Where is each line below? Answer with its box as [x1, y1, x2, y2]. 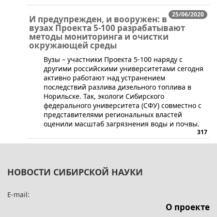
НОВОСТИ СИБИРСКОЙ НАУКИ [7, 166, 143, 178]
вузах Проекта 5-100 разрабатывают [29, 22, 185, 33]
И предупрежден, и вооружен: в [29, 13, 167, 25]
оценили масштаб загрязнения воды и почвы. [44, 119, 200, 128]
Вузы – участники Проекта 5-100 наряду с [44, 54, 183, 64]
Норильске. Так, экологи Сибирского [44, 91, 164, 101]
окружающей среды [29, 39, 117, 51]
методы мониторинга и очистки [29, 31, 169, 42]
